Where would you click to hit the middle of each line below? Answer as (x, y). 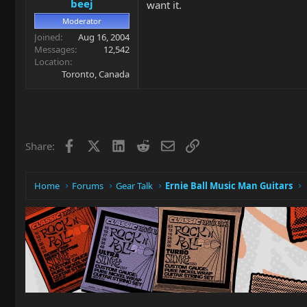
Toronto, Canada (96, 74)
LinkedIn (145, 144)
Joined (47, 37)
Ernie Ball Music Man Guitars (229, 186)
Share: (40, 146)
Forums (88, 186)
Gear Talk (135, 186)
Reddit (164, 144)
